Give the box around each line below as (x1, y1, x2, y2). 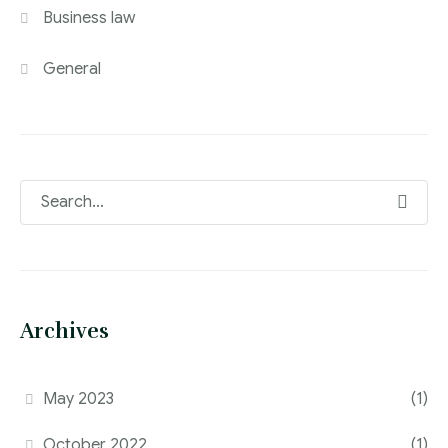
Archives (20, 317, 109, 344)
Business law (43, 7, 136, 28)
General (43, 58, 102, 79)
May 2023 (43, 388, 115, 409)
